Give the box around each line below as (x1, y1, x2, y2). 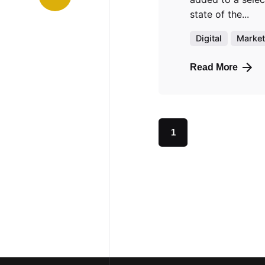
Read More (190, 62, 238, 73)
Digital (196, 33, 222, 44)
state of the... (190, 8, 250, 21)
